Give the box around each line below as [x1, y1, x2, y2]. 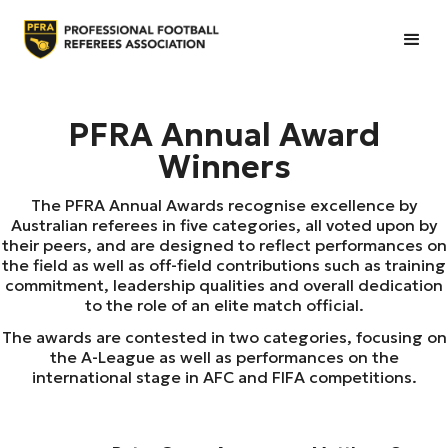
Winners [157, 147, 291, 188]
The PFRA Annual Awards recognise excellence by [30, 195, 418, 216]
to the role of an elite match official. [84, 295, 364, 316]
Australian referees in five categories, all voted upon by [10, 215, 438, 236]
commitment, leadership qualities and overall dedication [5, 275, 443, 296]
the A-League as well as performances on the [49, 347, 399, 368]
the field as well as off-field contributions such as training [2, 255, 446, 276]
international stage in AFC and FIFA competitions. [31, 367, 417, 388]
